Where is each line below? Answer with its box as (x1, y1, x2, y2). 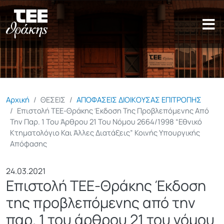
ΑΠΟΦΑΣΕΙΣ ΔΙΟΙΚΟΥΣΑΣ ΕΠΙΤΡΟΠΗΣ (76, 94, 201, 104)
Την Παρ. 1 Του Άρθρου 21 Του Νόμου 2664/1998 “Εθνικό (10, 116, 202, 126)
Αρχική (6, 94, 29, 104)
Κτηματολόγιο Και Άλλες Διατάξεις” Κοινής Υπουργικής (10, 127, 200, 137)
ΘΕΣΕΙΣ (40, 94, 65, 104)
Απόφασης (10, 138, 47, 148)
